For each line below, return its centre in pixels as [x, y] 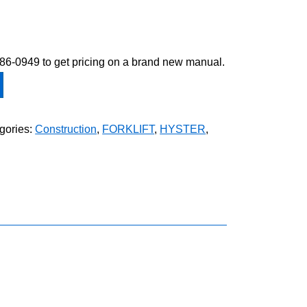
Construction [66, 129]
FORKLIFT [128, 129]
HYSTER [183, 129]
